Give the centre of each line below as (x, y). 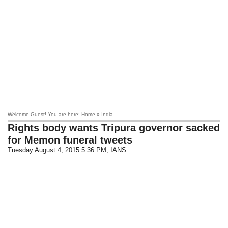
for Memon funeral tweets (70, 140)
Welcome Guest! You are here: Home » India (61, 114)
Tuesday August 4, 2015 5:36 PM (57, 150)
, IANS (117, 150)
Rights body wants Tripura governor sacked (114, 128)
